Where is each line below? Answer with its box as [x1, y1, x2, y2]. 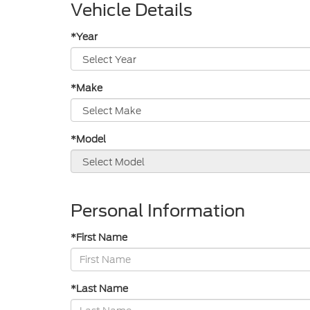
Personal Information [71, 201, 245, 221]
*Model [71, 132, 106, 146]
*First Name [71, 230, 127, 244]
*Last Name [71, 282, 128, 295]
